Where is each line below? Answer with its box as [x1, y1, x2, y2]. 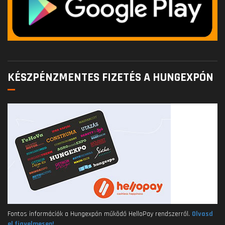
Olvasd [192, 209, 213, 219]
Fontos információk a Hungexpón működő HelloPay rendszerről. [8, 209, 192, 219]
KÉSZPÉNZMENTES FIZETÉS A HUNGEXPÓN [8, 70, 213, 85]
